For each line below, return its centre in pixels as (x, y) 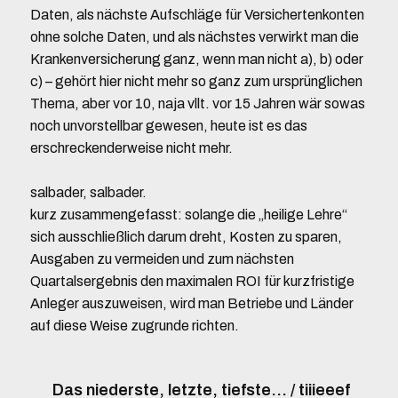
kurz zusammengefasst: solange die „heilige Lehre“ (188, 215)
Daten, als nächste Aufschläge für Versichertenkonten (197, 15)
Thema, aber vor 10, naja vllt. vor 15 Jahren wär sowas (197, 103)
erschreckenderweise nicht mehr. (131, 148)
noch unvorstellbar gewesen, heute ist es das (168, 126)
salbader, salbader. (88, 192)
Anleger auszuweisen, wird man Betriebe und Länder (191, 303)
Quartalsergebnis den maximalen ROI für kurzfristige (192, 281)
